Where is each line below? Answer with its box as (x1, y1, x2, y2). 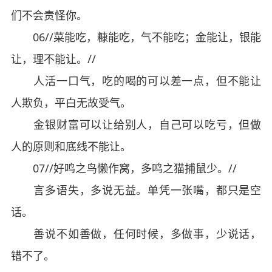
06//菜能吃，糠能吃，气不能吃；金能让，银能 (10, 30, 262, 44)
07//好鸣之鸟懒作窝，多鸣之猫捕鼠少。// (10, 161, 237, 175)
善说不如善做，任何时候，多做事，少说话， (10, 226, 262, 241)
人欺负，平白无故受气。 (10, 95, 131, 110)
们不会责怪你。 (10, 8, 87, 22)
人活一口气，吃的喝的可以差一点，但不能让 (10, 73, 262, 88)
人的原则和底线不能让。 (10, 139, 131, 154)
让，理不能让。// (10, 52, 96, 66)
